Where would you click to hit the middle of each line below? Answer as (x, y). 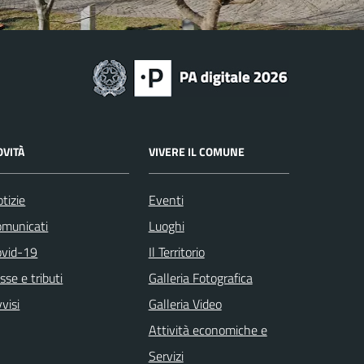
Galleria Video (185, 303)
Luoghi (166, 225)
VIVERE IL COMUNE (196, 151)
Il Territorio (176, 251)
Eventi (166, 199)
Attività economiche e (208, 329)
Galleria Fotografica (200, 277)
